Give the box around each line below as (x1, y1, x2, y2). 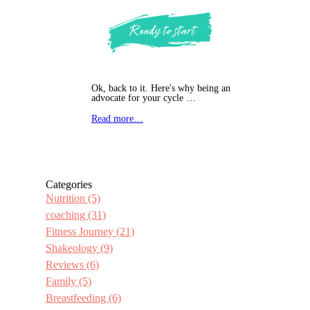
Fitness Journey (46, 226, 116, 238)
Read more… (91, 113, 143, 125)
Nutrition (46, 192, 88, 205)
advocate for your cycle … (91, 93, 196, 104)
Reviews (46, 259, 86, 271)
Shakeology (46, 242, 100, 255)
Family (46, 275, 79, 288)
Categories (46, 179, 92, 191)
